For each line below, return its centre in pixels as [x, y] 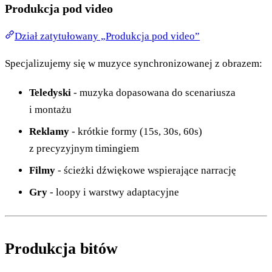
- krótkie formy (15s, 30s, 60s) [136, 131]
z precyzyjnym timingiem [84, 148]
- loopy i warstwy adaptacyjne [113, 192]
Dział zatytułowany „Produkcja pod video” [107, 36]
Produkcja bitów [61, 248]
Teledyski [50, 92]
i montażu [50, 109]
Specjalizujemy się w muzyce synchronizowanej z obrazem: [134, 63]
